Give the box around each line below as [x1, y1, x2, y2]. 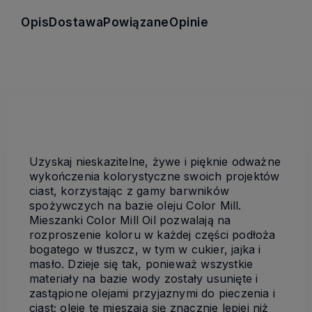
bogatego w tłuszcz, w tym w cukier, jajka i [29, 242, 261, 256]
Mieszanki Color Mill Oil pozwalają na [29, 212, 231, 227]
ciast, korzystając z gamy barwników [29, 183, 229, 198]
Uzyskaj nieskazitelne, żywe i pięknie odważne [29, 154, 281, 169]
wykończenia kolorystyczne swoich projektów [29, 169, 280, 183]
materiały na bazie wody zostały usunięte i [29, 271, 258, 286]
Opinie [169, 15, 209, 29]
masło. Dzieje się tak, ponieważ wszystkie [29, 256, 253, 271]
